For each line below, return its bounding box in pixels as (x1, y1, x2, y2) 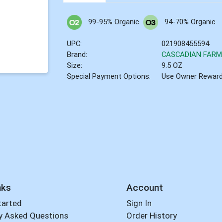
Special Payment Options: (67, 72, 151, 81)
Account (126, 181, 163, 193)
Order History (126, 211, 177, 221)
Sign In (126, 198, 152, 209)
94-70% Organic (164, 17, 216, 27)
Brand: (67, 50, 88, 59)
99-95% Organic (88, 17, 139, 27)
